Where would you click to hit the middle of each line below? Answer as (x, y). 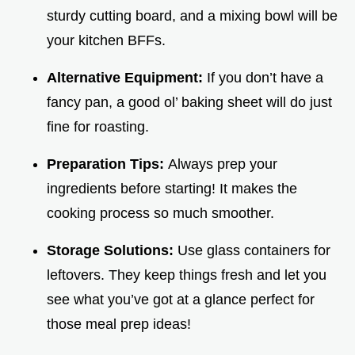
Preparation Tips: (107, 164)
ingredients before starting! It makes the (172, 189)
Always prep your (223, 164)
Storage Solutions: (112, 251)
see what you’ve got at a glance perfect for (181, 300)
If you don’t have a (265, 78)
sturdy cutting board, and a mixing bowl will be (192, 16)
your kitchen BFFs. (106, 41)
